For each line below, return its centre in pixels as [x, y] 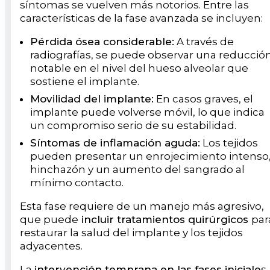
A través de [204, 41]
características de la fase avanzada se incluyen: [141, 18]
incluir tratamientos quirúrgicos [165, 219]
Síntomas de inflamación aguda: [115, 143]
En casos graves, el [203, 99]
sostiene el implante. [85, 81]
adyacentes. [52, 246]
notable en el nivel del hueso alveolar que [139, 68]
